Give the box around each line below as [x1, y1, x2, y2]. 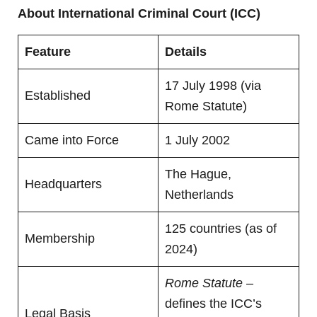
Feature [25, 45, 71, 59]
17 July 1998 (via [165, 79, 261, 93]
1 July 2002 [165, 133, 230, 148]
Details [165, 45, 207, 59]
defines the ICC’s [165, 296, 262, 311]
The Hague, [165, 167, 231, 182]
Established [25, 88, 91, 103]
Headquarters [25, 177, 102, 192]
